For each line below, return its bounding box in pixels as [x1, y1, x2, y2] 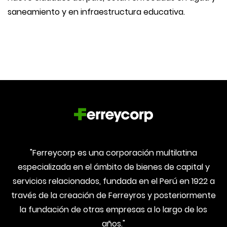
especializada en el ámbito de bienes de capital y [17, 161, 210, 173]
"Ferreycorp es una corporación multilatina [30, 146, 197, 159]
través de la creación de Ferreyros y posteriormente [11, 189, 216, 201]
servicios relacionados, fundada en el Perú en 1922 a [12, 175, 215, 187]
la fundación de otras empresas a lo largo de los [20, 203, 207, 215]
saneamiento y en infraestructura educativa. [8, 6, 185, 18]
